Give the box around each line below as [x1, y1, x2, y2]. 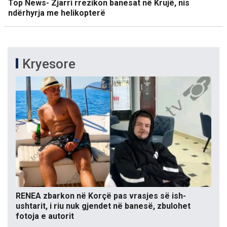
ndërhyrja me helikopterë [8, 8, 105, 18]
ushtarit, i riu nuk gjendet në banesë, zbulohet [16, 201, 191, 211]
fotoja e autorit [16, 211, 74, 221]
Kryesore [22, 56, 75, 72]
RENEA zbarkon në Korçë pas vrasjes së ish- [16, 191, 186, 201]
